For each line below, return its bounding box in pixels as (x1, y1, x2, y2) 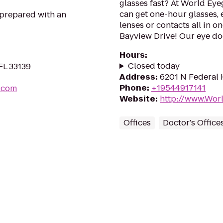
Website (119, 93, 155, 105)
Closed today (127, 60, 180, 72)
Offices (123, 117, 151, 128)
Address (119, 71, 155, 83)
